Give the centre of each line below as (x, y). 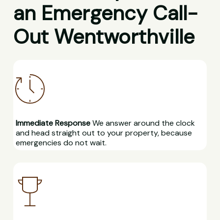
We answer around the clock (142, 123)
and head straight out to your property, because (104, 133)
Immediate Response (53, 123)
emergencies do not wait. (61, 143)
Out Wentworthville (104, 37)
